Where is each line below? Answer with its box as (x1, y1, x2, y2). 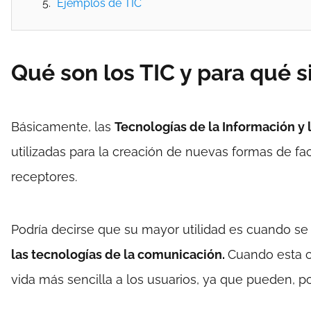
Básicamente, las (11, 119, 115, 134)
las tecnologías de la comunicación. (11, 247, 228, 262)
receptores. (11, 169, 77, 184)
